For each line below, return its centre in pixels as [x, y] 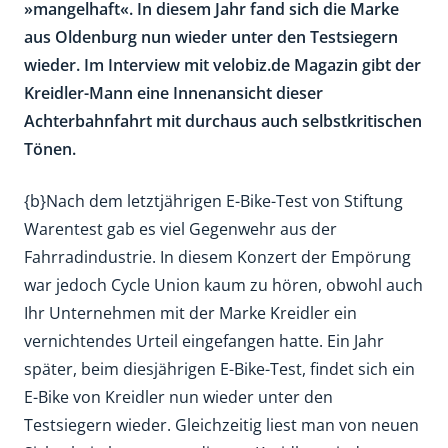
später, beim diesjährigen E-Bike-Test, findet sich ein [219, 369]
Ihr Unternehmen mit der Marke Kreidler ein [190, 313]
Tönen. [50, 149]
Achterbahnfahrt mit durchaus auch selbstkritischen [223, 121]
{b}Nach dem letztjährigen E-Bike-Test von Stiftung [213, 201]
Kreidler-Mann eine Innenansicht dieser [173, 93]
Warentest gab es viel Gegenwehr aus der [180, 229]
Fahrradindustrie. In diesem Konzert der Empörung [217, 257]
